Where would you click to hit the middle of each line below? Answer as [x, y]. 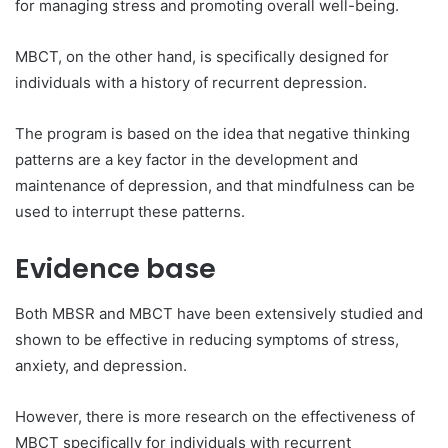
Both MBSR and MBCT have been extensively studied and [219, 313]
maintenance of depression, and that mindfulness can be [215, 185]
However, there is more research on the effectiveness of [215, 416]
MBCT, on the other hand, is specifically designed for [202, 56]
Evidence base [115, 268]
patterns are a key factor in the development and [186, 159]
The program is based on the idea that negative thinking [212, 133]
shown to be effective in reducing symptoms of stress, [207, 339]
